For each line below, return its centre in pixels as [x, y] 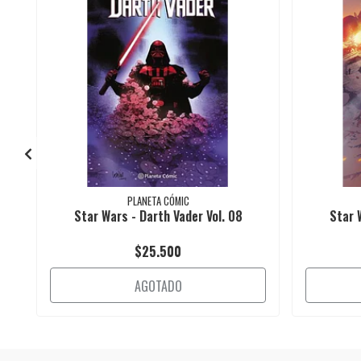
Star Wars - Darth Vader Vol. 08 [158, 216]
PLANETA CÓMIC [158, 201]
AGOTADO [158, 286]
